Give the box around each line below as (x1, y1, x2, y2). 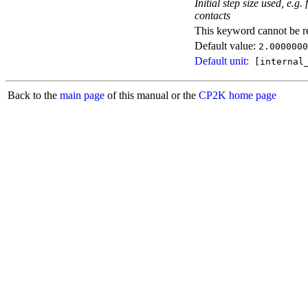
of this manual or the (104, 89, 199, 102)
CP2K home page (199, 89, 276, 102)
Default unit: (195, 55, 249, 67)
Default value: (195, 40, 258, 52)
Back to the (8, 89, 60, 102)
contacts (195, 10, 230, 22)
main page (60, 89, 104, 102)
